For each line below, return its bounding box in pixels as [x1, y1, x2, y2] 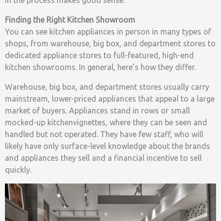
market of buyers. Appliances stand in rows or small [5, 106, 190, 115]
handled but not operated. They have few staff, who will [5, 130, 203, 139]
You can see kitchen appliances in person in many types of [5, 27, 211, 37]
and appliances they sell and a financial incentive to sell [5, 153, 202, 163]
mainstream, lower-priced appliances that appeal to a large [5, 94, 215, 104]
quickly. [5, 165, 32, 175]
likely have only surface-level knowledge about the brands [5, 142, 210, 151]
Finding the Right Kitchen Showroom [5, 15, 135, 25]
